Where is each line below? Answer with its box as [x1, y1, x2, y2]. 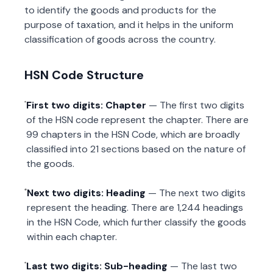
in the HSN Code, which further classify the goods [26, 216, 246, 229]
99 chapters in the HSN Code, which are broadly [26, 128, 240, 141]
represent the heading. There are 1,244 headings [26, 201, 243, 214]
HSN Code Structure [24, 67, 144, 83]
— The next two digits [147, 186, 246, 199]
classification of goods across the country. [24, 33, 216, 46]
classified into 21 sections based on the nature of [26, 143, 246, 155]
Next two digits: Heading [26, 186, 146, 199]
